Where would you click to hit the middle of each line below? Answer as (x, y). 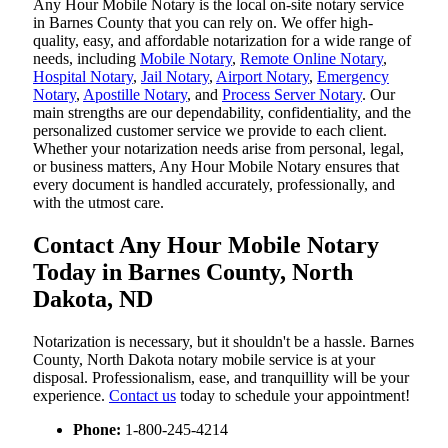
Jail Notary (175, 77)
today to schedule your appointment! (293, 396)
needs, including (86, 59)
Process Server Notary (292, 95)
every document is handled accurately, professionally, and (214, 185)
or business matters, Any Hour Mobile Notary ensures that (216, 167)
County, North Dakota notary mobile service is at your (204, 360)
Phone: (97, 430)
